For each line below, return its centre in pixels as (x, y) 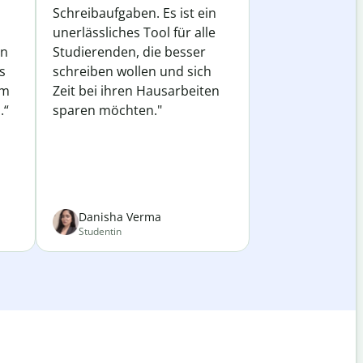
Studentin (100, 231)
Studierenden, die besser (129, 52)
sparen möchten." (107, 110)
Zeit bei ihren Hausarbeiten (136, 91)
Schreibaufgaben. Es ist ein (135, 13)
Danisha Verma (120, 217)
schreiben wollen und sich (132, 71)
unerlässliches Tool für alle (134, 32)
